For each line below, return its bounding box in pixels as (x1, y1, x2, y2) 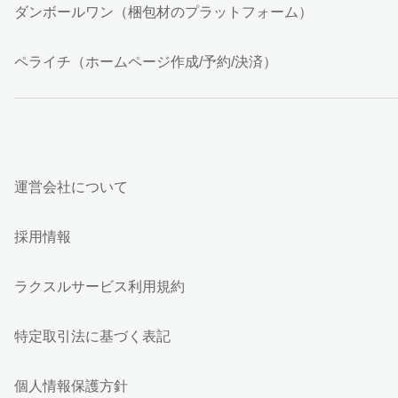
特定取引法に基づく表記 (14, 329, 171, 344)
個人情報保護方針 (14, 378, 128, 394)
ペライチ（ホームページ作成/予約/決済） (14, 54, 277, 69)
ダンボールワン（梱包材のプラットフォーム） (14, 4, 313, 20)
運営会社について (14, 179, 128, 195)
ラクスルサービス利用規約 (14, 279, 185, 294)
